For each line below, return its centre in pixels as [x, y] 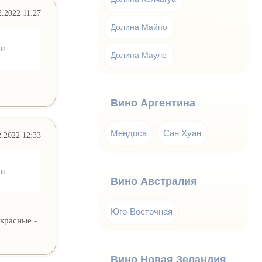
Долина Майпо [139, 27]
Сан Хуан [182, 133]
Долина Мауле [139, 55]
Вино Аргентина [153, 103]
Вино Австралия [154, 181]
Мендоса [129, 133]
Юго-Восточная [142, 211]
